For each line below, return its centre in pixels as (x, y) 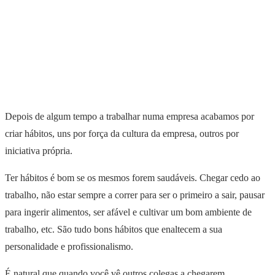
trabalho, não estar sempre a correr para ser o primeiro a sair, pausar (135, 195)
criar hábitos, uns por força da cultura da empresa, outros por (122, 133)
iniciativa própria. (39, 150)
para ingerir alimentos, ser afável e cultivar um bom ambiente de (128, 212)
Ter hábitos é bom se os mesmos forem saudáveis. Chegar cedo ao (133, 177)
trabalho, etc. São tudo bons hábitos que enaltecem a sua (114, 229)
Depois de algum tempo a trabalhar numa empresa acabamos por (130, 116)
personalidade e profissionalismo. (69, 246)
